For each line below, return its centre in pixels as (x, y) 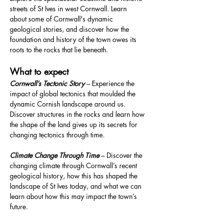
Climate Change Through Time (55, 155)
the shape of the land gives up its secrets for (75, 124)
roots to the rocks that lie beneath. (59, 50)
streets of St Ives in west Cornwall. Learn (69, 9)
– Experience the (110, 83)
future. (19, 207)
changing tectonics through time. (57, 135)
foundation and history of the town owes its (74, 39)
